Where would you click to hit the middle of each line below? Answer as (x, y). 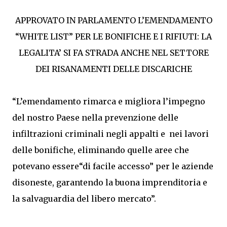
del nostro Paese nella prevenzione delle (95, 118)
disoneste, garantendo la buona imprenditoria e (110, 182)
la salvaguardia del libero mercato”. (84, 199)
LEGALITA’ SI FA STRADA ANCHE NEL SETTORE (113, 53)
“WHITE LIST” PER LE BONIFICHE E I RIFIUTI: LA (113, 36)
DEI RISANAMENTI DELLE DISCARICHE (113, 69)
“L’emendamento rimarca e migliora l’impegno (109, 101)
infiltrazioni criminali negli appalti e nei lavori (110, 134)
